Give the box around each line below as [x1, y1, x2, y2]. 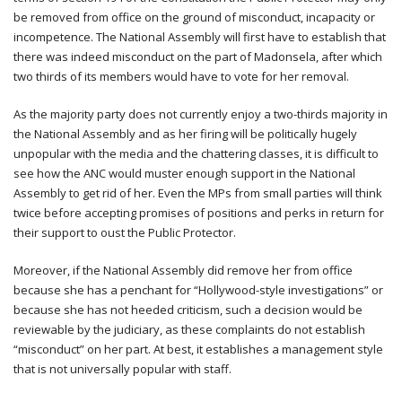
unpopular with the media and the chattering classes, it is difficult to [13, 144, 379, 162]
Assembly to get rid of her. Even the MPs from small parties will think [13, 184, 382, 201]
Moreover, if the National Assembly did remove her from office [13, 261, 353, 278]
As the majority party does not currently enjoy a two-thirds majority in [13, 105, 388, 122]
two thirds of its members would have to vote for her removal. [13, 67, 349, 84]
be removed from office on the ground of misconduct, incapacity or [13, 8, 375, 25]
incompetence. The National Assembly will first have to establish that [13, 28, 386, 45]
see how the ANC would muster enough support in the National [13, 164, 355, 181]
